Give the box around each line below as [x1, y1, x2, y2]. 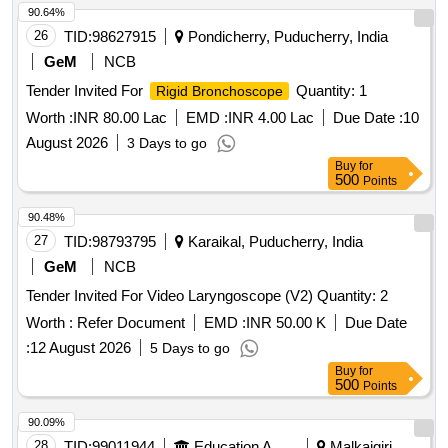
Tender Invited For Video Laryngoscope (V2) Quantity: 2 [317, 287, 388, 305]
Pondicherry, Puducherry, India [184, 28, 388, 46]
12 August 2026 [30, 339, 131, 357]
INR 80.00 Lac [73, 109, 167, 127]
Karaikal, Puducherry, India [184, 233, 363, 251]
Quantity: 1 [292, 82, 367, 100]
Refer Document [73, 314, 185, 332]
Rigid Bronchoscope [156, 83, 283, 100]
